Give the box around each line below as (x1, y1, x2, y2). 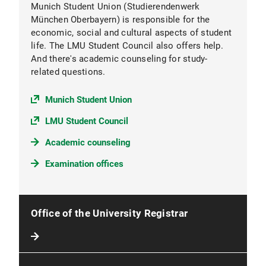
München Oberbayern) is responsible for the (31, 14, 210, 26)
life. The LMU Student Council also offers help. (31, 40, 223, 52)
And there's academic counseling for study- (31, 53, 208, 65)
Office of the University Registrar (31, 207, 188, 220)
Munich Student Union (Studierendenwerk (31, 1, 200, 12)
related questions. (31, 66, 106, 78)
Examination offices (45, 159, 123, 170)
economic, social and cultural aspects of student (31, 27, 232, 39)
